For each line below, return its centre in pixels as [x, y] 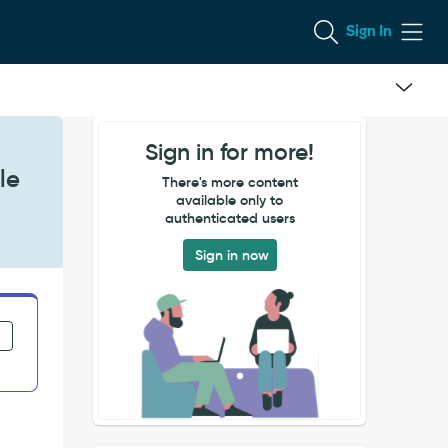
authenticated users [229, 218]
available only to [230, 200]
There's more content [229, 182]
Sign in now [231, 255]
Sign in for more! [230, 152]
